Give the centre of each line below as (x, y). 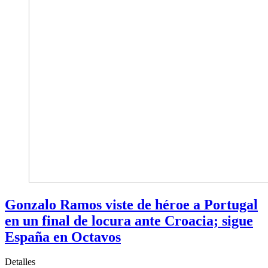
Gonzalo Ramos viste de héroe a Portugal (131, 204)
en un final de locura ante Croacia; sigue (129, 220)
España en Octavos (63, 237)
